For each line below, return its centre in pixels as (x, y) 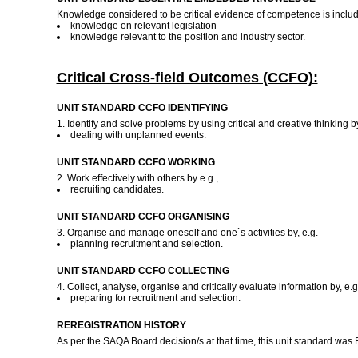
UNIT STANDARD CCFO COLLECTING (143, 271)
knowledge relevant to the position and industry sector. (189, 37)
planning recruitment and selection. (147, 244)
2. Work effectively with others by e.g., (137, 178)
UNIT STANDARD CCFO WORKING (135, 162)
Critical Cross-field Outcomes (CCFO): (187, 78)
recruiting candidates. (118, 189)
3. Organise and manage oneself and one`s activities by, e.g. (187, 233)
